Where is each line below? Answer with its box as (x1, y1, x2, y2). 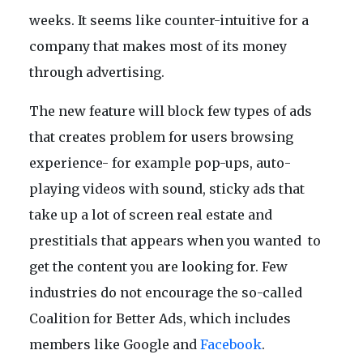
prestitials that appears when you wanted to (29, 232, 321, 249)
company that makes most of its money (29, 37, 287, 54)
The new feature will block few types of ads (29, 102, 312, 119)
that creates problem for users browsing (29, 128, 293, 145)
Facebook (200, 335, 262, 352)
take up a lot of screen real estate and (29, 206, 272, 223)
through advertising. (29, 63, 164, 80)
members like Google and (29, 335, 200, 352)
